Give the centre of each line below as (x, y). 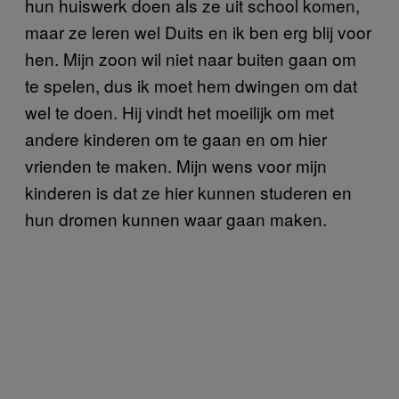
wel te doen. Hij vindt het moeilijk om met (179, 112)
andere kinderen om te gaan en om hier (176, 139)
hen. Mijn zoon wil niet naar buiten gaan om (191, 59)
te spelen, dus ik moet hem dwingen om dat (191, 85)
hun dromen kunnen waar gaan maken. (176, 219)
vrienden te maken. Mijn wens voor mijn (176, 166)
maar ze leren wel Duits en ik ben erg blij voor (198, 32)
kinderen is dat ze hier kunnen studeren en (188, 192)
